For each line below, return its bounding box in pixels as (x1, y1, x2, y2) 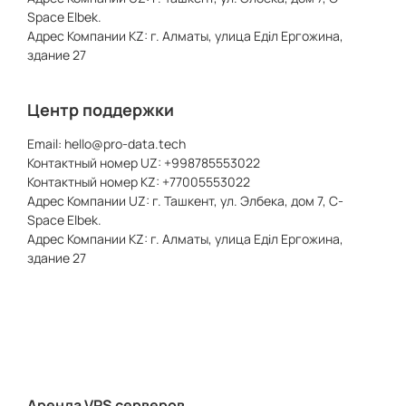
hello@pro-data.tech (64, 135, 186, 152)
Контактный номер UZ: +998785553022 (27, 154, 260, 171)
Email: (27, 135, 64, 152)
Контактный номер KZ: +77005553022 (27, 173, 250, 190)
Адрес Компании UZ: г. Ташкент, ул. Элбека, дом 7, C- (27, 192, 343, 209)
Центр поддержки (27, 99, 174, 121)
